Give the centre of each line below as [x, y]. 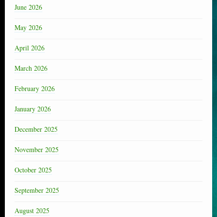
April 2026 [30, 48]
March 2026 [31, 68]
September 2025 [37, 190]
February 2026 [35, 89]
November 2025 [37, 150]
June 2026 [28, 7]
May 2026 [28, 28]
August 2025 [32, 211]
